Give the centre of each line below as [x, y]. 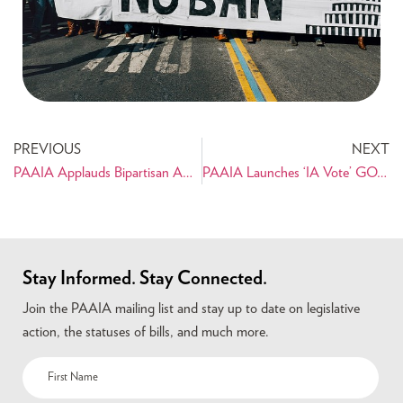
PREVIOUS [47, 150]
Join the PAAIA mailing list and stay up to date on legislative [191, 309]
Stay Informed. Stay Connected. [145, 279]
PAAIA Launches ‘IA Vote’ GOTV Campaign [381, 173]
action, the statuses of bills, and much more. [146, 332]
